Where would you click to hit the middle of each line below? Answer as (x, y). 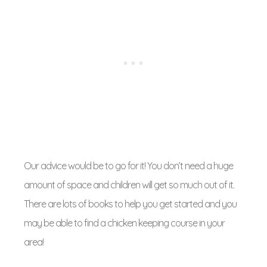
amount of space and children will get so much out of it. (129, 185)
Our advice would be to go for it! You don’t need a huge (128, 166)
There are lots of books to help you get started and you (130, 204)
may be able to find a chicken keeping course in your (124, 223)
